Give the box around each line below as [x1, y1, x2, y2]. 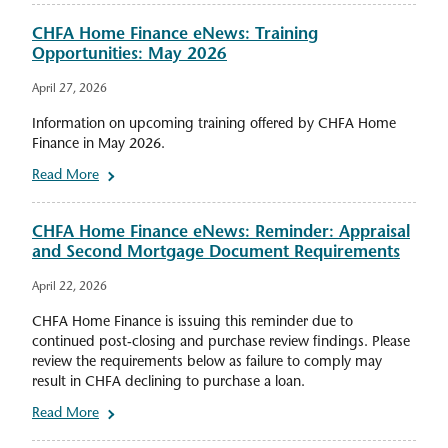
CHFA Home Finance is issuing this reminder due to [32, 315, 353, 331]
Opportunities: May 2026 [32, 47, 227, 64]
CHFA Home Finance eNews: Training [32, 27, 318, 44]
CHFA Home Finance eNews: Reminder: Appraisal [32, 225, 410, 242]
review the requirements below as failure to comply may [32, 355, 382, 371]
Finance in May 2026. [32, 137, 165, 153]
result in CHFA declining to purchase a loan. [32, 375, 305, 391]
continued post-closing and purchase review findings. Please [32, 335, 410, 351]
